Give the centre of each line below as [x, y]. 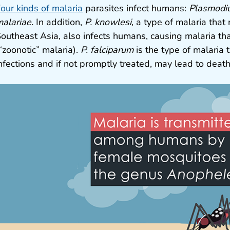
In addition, [59, 22]
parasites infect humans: [136, 8]
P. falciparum [107, 50]
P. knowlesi [108, 22]
